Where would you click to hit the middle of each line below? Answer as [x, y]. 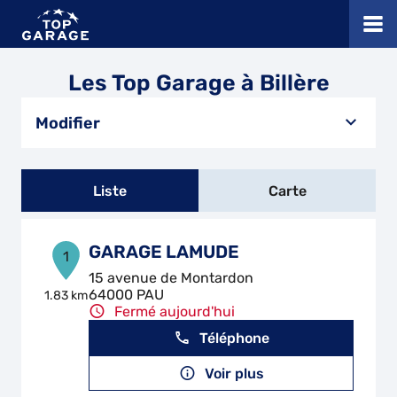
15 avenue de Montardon [171, 278]
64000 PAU [127, 295]
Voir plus [234, 373]
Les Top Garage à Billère [198, 83]
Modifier [68, 123]
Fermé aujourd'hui [175, 311]
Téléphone [234, 338]
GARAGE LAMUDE [164, 252]
